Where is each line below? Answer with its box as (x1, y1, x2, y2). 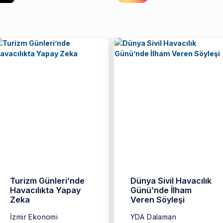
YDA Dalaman (130, 213, 176, 222)
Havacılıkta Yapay (10, 185, 81, 196)
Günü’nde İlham (130, 185, 192, 196)
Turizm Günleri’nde (10, 176, 85, 186)
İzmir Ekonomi (10, 213, 58, 222)
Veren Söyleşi (130, 195, 185, 205)
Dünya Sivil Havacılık (130, 176, 212, 186)
